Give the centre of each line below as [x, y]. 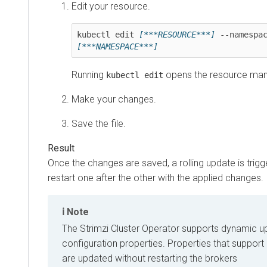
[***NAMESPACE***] [117, 46]
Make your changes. [114, 99]
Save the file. [99, 123]
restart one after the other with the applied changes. [156, 178]
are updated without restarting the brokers [150, 258]
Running [89, 74]
